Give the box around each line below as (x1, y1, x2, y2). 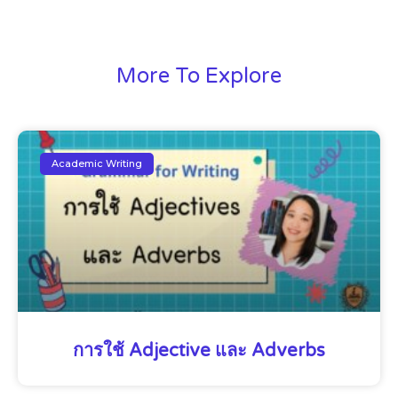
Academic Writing (52, 156, 143, 170)
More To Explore (116, 63, 282, 90)
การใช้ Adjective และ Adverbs (73, 340, 325, 362)
